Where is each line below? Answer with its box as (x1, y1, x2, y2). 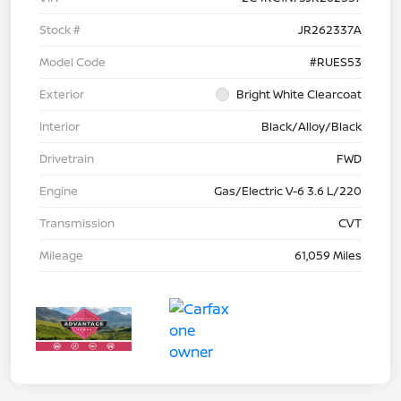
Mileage (39, 247, 83, 264)
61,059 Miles (294, 247, 362, 264)
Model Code (39, 54, 106, 71)
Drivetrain (39, 150, 94, 167)
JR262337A (298, 21, 362, 38)
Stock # (39, 21, 81, 38)
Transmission (39, 215, 115, 232)
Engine (39, 183, 78, 200)
